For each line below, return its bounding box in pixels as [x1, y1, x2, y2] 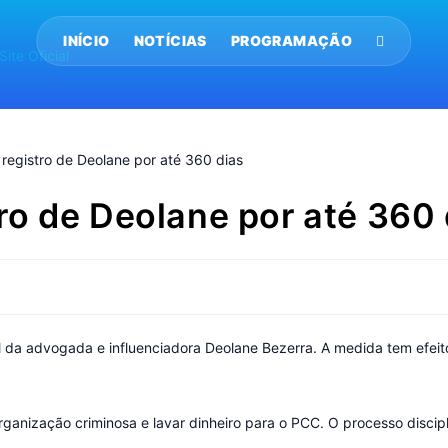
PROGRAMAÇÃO [230, 32, 353, 49]
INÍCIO [63, 32, 110, 49]
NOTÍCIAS [133, 32, 207, 49]
